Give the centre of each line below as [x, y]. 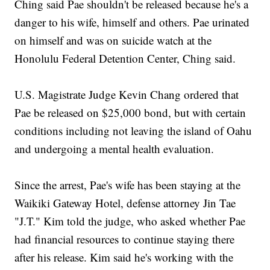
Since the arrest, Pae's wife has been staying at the [128, 185]
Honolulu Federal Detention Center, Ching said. [125, 58]
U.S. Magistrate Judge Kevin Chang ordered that [127, 95]
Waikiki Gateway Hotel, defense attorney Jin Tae [125, 203]
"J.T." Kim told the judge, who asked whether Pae [130, 221]
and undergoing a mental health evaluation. [115, 149]
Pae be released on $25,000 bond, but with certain [130, 113]
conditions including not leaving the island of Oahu [133, 131]
